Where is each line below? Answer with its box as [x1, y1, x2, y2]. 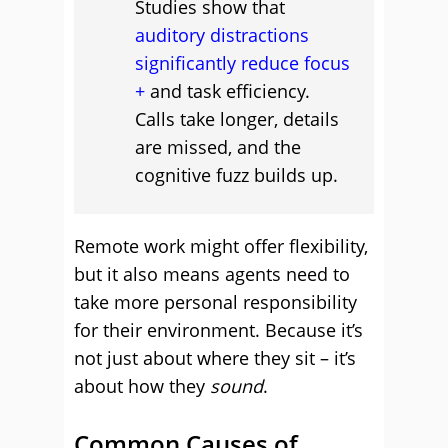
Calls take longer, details [135, 107, 339, 131]
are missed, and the [135, 135, 301, 159]
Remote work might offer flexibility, [74, 234, 368, 258]
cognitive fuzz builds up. [135, 163, 338, 187]
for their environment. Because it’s [74, 318, 363, 342]
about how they [74, 374, 210, 398]
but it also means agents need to [74, 262, 350, 286]
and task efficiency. [145, 79, 310, 103]
